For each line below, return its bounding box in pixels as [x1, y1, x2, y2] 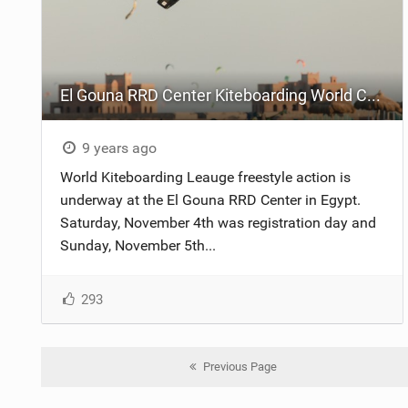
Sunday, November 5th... [59, 236, 216, 254]
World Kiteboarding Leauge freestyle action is [59, 168, 351, 186]
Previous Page [203, 359, 278, 373]
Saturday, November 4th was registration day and [59, 213, 376, 231]
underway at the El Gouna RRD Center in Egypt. [59, 190, 361, 209]
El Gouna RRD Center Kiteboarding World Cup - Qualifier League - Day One [366, 85, 381, 105]
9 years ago [78, 138, 158, 157]
